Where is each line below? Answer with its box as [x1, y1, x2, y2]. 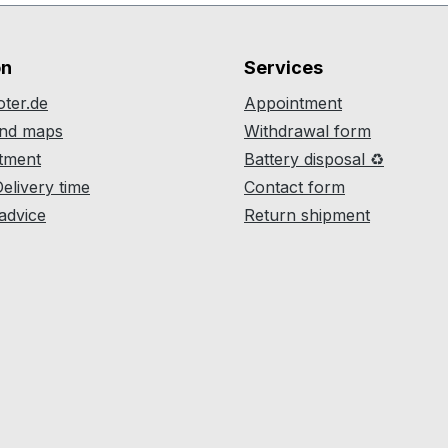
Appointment [244, 93, 342, 113]
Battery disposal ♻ [244, 149, 384, 169]
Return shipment [244, 205, 370, 225]
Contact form [244, 177, 345, 197]
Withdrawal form [244, 121, 371, 141]
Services [244, 57, 323, 78]
